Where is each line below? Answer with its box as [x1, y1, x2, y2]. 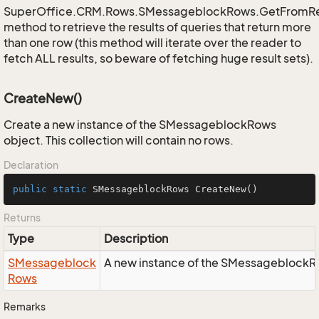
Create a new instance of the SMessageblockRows [4, 117, 276, 132]
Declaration [4, 159, 58, 171]
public [13, 184, 47, 194]
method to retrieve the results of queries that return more [4, 20, 311, 34]
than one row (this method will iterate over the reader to [4, 36, 301, 50]
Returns [4, 211, 41, 224]
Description [104, 231, 168, 246]
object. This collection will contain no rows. [4, 133, 234, 147]
